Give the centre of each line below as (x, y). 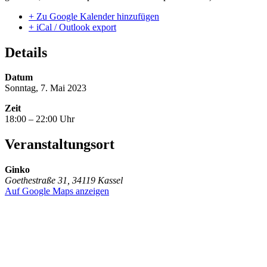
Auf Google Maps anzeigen (57, 191)
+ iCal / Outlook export (72, 27)
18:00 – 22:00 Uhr (40, 119)
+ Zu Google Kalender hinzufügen (94, 16)
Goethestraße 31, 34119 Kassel (64, 181)
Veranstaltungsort (60, 145)
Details (26, 52)
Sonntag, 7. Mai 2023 (46, 88)
